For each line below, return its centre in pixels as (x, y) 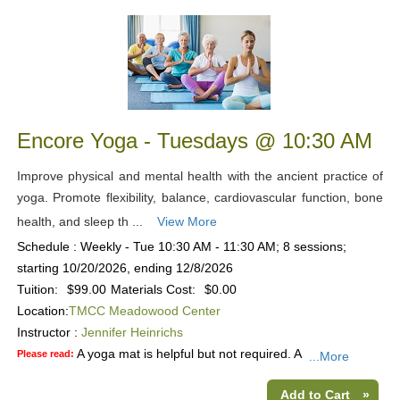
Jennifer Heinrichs (132, 332)
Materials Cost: (153, 289)
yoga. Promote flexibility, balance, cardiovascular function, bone (200, 197)
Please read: (46, 354)
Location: (42, 311)
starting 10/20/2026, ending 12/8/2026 (125, 268)
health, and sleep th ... (83, 221)
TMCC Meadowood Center (144, 311)
